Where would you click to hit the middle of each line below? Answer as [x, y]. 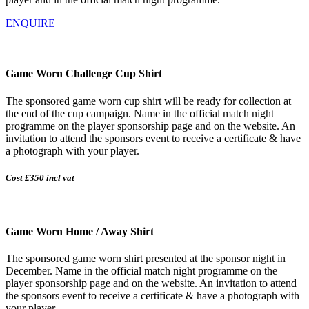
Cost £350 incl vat [40, 177]
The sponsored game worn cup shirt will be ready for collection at [148, 101]
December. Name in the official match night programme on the [141, 271]
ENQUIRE [30, 23]
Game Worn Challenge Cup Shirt [84, 74]
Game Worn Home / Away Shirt [80, 232]
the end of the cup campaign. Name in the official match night [140, 113]
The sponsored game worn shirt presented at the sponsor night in [146, 259]
